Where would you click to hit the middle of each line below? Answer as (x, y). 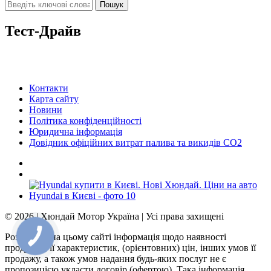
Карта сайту (54, 99)
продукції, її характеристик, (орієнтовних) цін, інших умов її (130, 247)
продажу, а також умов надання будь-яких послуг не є (116, 258)
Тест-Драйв (43, 31)
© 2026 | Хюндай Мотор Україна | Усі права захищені (114, 216)
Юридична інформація (76, 131)
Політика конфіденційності (85, 120)
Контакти (49, 88)
